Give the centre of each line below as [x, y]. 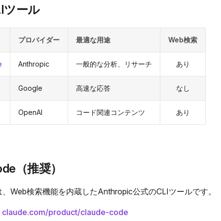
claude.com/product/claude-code [65, 212]
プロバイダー [39, 40]
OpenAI [30, 112]
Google [30, 88]
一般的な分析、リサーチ [114, 64]
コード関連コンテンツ [110, 112]
